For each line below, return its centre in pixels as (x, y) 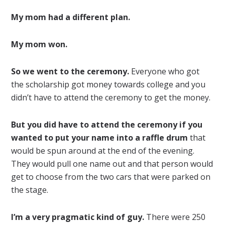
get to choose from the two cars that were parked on (111, 177)
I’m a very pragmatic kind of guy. (78, 217)
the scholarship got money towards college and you (108, 84)
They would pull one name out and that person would (112, 164)
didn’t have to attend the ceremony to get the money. (111, 97)
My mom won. (39, 44)
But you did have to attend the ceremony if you (107, 125)
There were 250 (175, 217)
